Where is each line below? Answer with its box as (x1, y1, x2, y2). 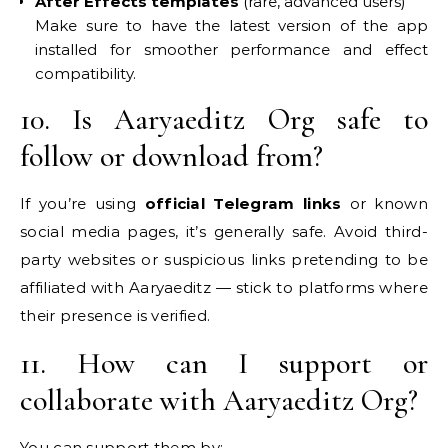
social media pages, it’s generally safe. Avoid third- (20, 222, 428, 241)
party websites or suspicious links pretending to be (20, 250, 428, 269)
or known (341, 194, 428, 213)
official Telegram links (144, 194, 342, 213)
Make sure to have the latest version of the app (35, 16, 428, 35)
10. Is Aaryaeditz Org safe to (20, 101, 428, 138)
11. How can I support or (20, 345, 428, 382)
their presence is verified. (20, 306, 211, 325)
